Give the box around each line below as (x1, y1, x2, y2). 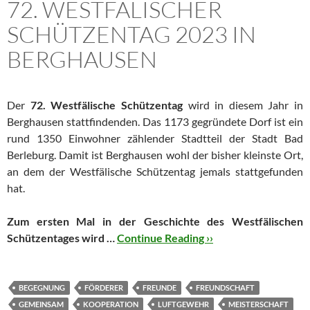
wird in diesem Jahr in (182, 98, 303, 112)
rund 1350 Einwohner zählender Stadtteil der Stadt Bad (7, 131, 303, 145)
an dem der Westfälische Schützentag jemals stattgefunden (7, 165, 303, 179)
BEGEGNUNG (19, 283, 65, 293)
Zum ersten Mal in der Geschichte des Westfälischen (7, 215, 303, 228)
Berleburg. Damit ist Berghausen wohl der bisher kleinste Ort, (7, 148, 303, 162)
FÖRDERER (84, 283, 123, 293)
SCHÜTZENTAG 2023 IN (7, 20, 256, 49)
